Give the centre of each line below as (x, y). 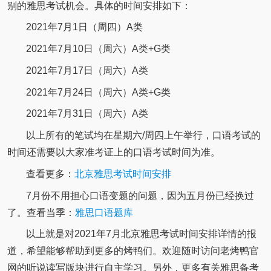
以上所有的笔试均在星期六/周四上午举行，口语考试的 (143, 135)
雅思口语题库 (104, 212)
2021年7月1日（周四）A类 (84, 27)
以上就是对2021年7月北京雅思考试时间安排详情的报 (141, 234)
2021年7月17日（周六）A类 (87, 70)
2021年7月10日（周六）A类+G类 (98, 49)
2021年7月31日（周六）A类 (87, 114)
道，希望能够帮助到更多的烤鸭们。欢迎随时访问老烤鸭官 (133, 251)
